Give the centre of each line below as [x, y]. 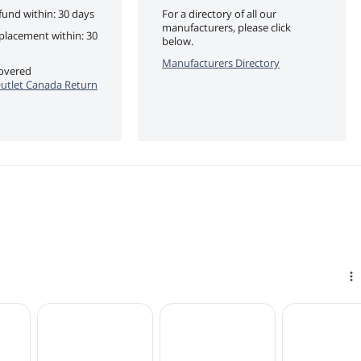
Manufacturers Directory [221, 62]
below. [178, 41]
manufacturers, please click [226, 27]
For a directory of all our [219, 13]
